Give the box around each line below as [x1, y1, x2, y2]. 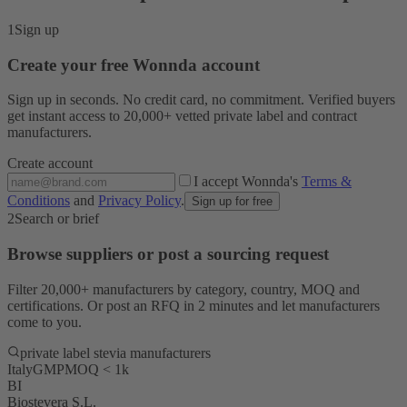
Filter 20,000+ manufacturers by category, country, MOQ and [7, 281, 360, 297]
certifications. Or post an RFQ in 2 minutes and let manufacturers [7, 297, 380, 313]
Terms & [302, 174, 352, 190]
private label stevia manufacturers [20, 344, 211, 361]
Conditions [7, 193, 70, 209]
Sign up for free [192, 194, 273, 209]
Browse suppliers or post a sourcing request [7, 244, 329, 264]
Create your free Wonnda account [7, 55, 260, 74]
